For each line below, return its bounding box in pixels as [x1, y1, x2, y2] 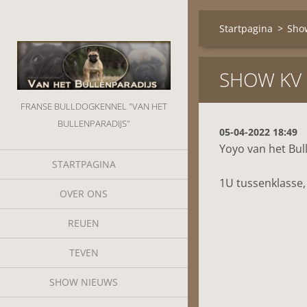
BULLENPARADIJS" [58, 116, 130, 130]
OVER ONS [60, 186, 108, 200]
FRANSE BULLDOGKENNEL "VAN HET [21, 99, 167, 112]
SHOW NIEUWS [49, 275, 118, 288]
